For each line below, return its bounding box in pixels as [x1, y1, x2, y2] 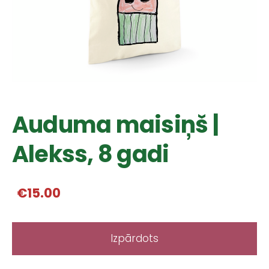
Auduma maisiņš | [12, 109, 219, 141]
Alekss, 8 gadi [12, 138, 169, 170]
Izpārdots [110, 231, 159, 246]
